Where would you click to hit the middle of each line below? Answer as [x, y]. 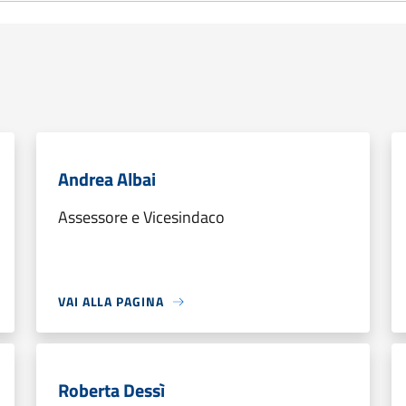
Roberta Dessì [111, 390]
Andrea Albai [107, 179]
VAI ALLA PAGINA [111, 301]
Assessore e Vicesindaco [141, 217]
